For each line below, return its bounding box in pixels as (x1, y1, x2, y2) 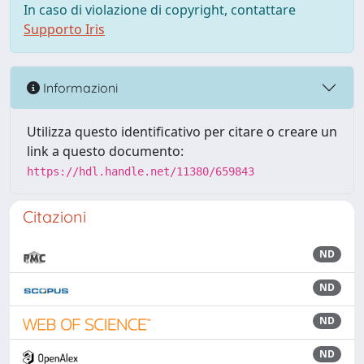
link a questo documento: (27, 142, 184, 160)
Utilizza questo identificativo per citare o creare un (27, 123, 337, 141)
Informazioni (40, 79, 118, 96)
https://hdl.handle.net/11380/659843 (27, 165, 254, 178)
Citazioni (23, 206, 86, 227)
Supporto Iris (24, 20, 105, 38)
